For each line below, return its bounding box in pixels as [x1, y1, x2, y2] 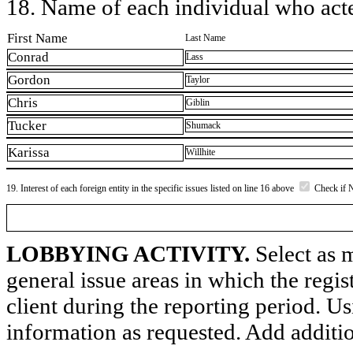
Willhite [186, 147, 215, 158]
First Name [7, 30, 68, 46]
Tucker [8, 118, 46, 134]
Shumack [186, 120, 221, 132]
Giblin [186, 97, 210, 109]
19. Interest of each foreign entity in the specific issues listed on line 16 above [6, 182, 296, 194]
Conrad [8, 50, 49, 65]
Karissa [8, 145, 50, 161]
